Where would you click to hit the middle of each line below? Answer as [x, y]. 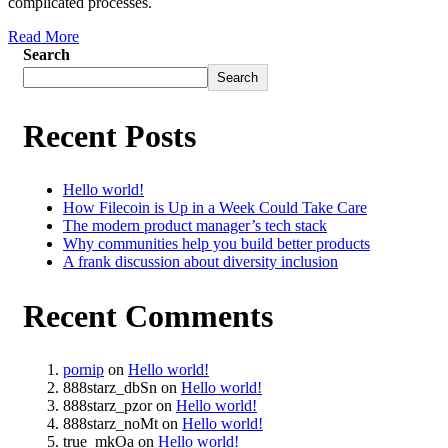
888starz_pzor [107, 406]
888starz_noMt [110, 424]
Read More [43, 37]
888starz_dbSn [110, 388]
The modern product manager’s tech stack [195, 226]
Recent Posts [109, 135]
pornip [83, 370]
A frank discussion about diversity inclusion [200, 262]
